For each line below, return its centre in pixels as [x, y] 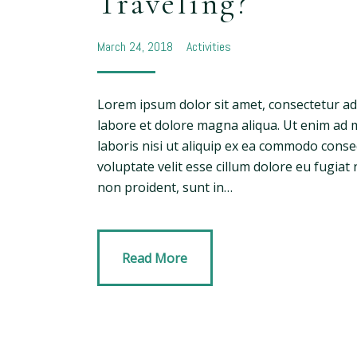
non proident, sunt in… [165, 188]
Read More [155, 258]
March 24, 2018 [137, 46]
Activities [208, 46]
